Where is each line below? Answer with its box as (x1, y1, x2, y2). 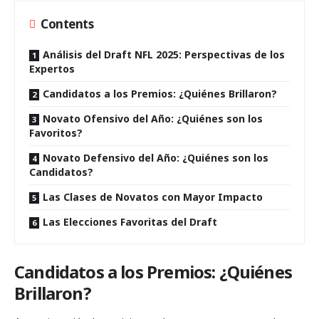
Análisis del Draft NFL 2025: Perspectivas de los (43, 48, 285, 61)
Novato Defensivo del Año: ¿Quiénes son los (43, 151, 268, 164)
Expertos (29, 62, 75, 75)
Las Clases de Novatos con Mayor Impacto (43, 190, 263, 204)
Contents (41, 16, 94, 32)
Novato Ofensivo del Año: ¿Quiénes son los (43, 112, 263, 125)
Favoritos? (29, 126, 83, 140)
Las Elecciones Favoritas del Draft (43, 215, 217, 229)
